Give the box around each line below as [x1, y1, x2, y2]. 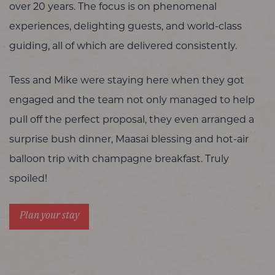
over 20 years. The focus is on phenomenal [9, 2, 217, 12]
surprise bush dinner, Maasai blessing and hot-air [9, 134, 249, 145]
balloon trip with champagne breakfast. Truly [9, 154, 229, 165]
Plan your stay [19, 207, 79, 222]
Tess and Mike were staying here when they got [9, 76, 244, 86]
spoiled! [9, 174, 47, 184]
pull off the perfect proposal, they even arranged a [9, 115, 254, 125]
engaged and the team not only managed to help [9, 95, 255, 106]
